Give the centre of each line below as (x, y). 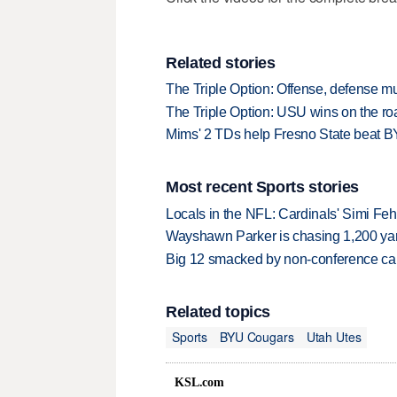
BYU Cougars (257, 337)
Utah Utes (334, 337)
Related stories (221, 62)
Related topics (218, 311)
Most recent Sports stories (262, 187)
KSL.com (200, 382)
